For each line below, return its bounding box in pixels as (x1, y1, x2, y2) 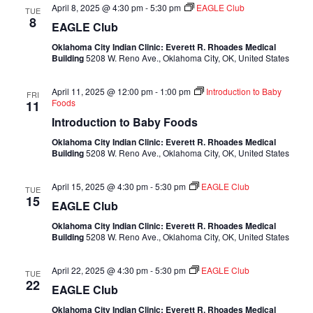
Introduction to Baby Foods (51, 114, 198, 130)
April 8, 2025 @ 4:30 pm (51, 1, 143, 13)
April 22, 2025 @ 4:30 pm (51, 264, 148, 276)
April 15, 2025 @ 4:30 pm (51, 180, 148, 192)
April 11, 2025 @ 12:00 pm (51, 85, 153, 97)
